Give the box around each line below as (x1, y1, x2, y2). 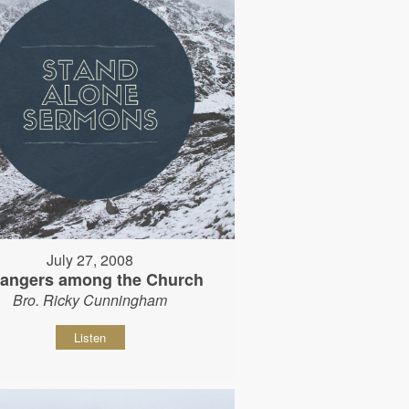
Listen (74, 328, 107, 346)
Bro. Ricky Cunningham (13, 288, 168, 310)
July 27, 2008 (47, 248, 134, 270)
